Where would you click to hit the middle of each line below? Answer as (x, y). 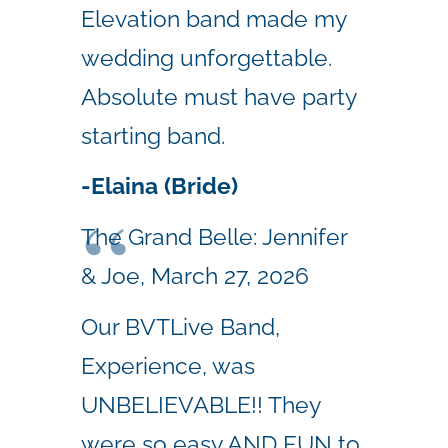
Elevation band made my (213, 18)
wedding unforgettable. (206, 57)
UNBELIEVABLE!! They (200, 404)
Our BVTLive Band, (180, 326)
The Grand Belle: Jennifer (214, 237)
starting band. (153, 135)
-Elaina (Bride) (159, 186)
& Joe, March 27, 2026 (195, 276)
